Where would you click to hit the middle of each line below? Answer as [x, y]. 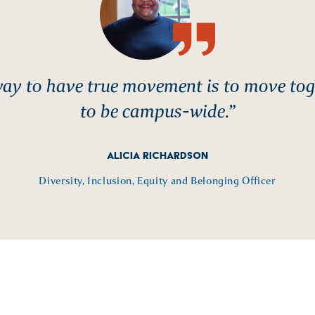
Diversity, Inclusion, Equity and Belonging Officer [157, 181]
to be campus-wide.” [157, 111]
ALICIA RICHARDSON [157, 155]
